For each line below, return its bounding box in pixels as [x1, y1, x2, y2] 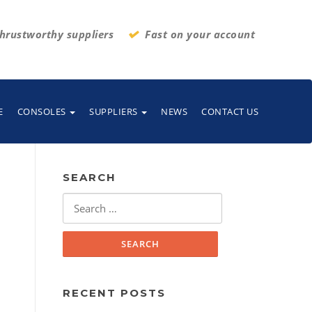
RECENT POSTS [63, 286, 166, 299]
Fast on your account [145, 27, 255, 41]
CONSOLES [17, 105, 68, 118]
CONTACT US [201, 105, 258, 118]
